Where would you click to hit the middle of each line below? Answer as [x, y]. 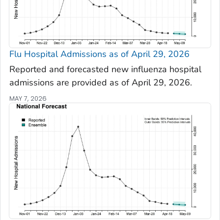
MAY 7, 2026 [28, 99]
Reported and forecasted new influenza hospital [105, 69]
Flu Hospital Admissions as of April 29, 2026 [99, 54]
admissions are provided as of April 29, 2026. [101, 83]
